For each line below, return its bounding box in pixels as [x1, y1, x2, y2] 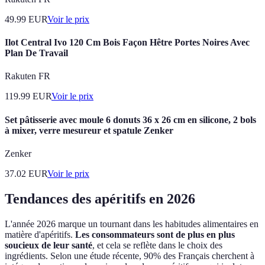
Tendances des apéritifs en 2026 [5, 190, 195, 206]
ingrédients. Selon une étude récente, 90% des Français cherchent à [5, 250, 254, 261]
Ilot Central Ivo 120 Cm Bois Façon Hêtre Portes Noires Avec [5, 37, 250, 48]
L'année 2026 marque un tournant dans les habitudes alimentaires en [5, 218, 258, 229]
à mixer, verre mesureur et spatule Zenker [5, 125, 173, 135]
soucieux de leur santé [5, 240, 92, 250]
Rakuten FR [5, 71, 50, 82]
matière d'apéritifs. [5, 229, 75, 240]
